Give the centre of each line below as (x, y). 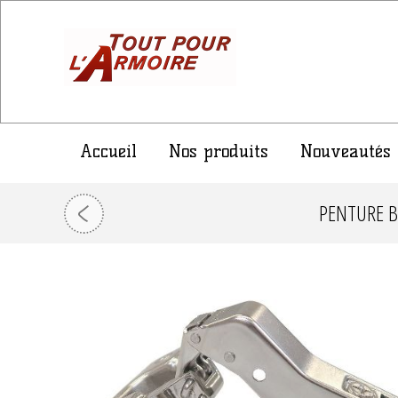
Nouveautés (346, 151)
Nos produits (219, 151)
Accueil (108, 151)
